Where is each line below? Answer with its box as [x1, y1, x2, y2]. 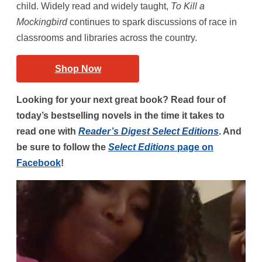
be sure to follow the [16, 142, 108, 153]
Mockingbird [16, 17, 67, 27]
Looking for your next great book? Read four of [16, 95, 226, 105]
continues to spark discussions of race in [67, 17, 237, 27]
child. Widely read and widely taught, [16, 1, 171, 12]
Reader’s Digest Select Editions [78, 126, 219, 137]
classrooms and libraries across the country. [16, 33, 197, 43]
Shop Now [54, 64, 101, 74]
